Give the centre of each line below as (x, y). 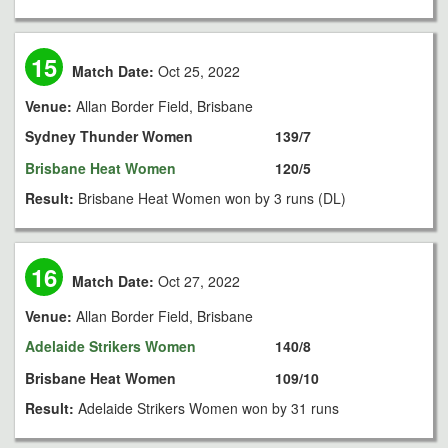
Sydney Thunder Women (109, 136)
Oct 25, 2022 (197, 71)
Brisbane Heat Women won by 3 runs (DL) (212, 198)
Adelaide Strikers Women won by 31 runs (208, 408)
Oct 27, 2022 (197, 281)
